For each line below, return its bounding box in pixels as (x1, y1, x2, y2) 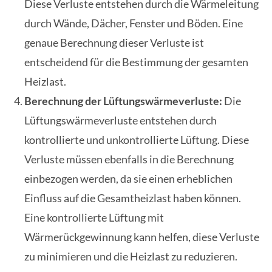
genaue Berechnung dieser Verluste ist (24, 36, 204, 50)
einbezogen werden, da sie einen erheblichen (24, 172, 233, 186)
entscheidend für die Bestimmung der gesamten (24, 55, 248, 69)
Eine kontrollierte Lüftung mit (24, 211, 164, 225)
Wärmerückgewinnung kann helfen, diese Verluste (24, 230, 259, 244)
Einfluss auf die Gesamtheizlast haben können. (24, 191, 241, 205)
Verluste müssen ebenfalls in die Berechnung (24, 152, 234, 166)
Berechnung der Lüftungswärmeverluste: (24, 94, 222, 108)
